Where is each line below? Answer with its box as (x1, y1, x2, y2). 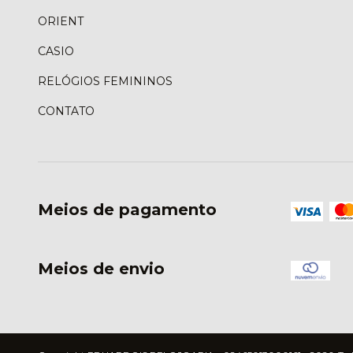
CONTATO (38, 104, 95, 119)
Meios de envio (38, 258, 165, 278)
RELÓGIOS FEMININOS (38, 74, 173, 89)
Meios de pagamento (38, 200, 217, 220)
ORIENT (38, 14, 84, 29)
